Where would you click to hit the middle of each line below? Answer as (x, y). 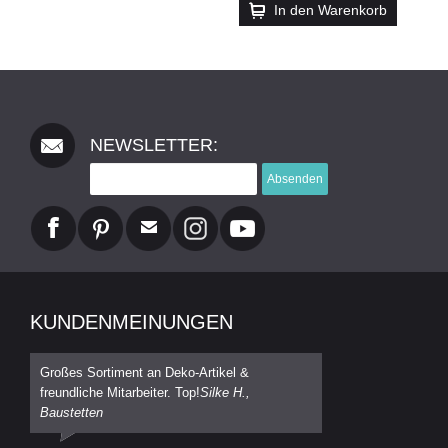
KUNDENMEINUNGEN (131, 321)
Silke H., (225, 392)
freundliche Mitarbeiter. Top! (120, 392)
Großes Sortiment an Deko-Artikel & (144, 372)
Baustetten (71, 412)
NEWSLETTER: (154, 144)
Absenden (295, 178)
